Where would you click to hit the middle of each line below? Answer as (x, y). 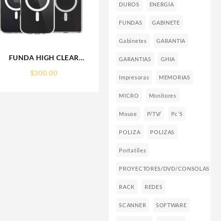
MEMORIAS (175, 77)
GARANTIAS (135, 59)
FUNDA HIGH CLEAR (44, 57)
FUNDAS (131, 23)
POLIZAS (163, 132)
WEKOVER (44, 78)
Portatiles (133, 150)
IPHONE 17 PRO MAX (44, 68)
